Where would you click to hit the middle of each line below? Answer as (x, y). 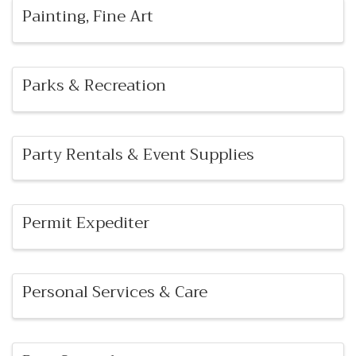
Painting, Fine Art (88, 17)
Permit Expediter (86, 223)
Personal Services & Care (115, 292)
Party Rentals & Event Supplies (138, 154)
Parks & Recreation (94, 85)
